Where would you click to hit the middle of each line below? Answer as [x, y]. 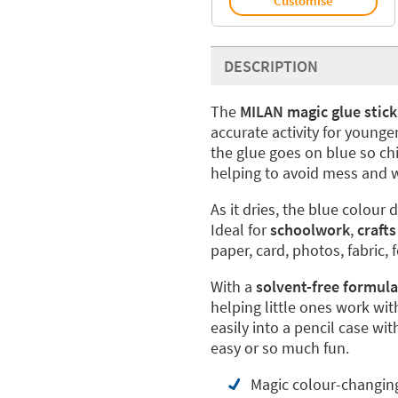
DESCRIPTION [271, 66]
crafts [376, 229]
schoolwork [310, 229]
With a [233, 286]
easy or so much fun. [279, 347]
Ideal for [240, 229]
